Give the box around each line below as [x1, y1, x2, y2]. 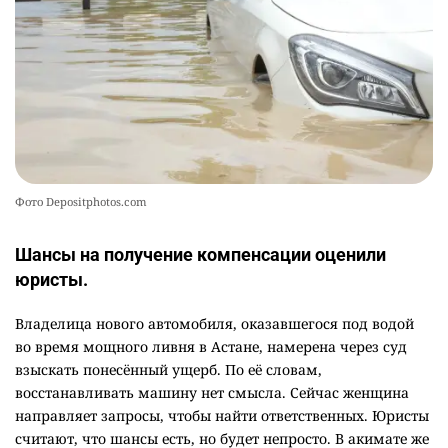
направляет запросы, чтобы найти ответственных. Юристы [15, 406, 429, 426]
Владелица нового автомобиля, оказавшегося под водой [15, 314, 414, 334]
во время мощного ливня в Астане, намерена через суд [15, 337, 407, 357]
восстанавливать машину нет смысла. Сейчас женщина [15, 383, 409, 403]
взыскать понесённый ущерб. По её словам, [15, 360, 322, 380]
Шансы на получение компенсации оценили [15, 244, 386, 266]
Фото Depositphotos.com [15, 194, 147, 210]
